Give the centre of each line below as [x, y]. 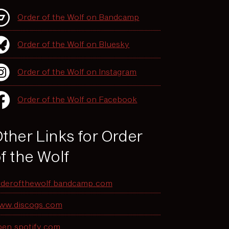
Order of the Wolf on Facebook [77, 99]
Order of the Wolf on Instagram [77, 71]
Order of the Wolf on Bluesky [74, 44]
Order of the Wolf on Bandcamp [78, 17]
